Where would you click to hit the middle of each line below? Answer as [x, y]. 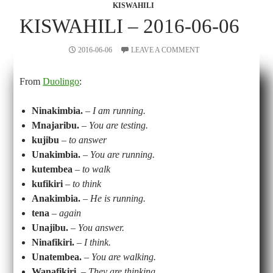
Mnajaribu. [56, 125]
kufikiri [48, 183]
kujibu [46, 140]
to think [87, 183]
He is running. [117, 198]
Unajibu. [50, 227]
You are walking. [124, 257]
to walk [97, 169]
